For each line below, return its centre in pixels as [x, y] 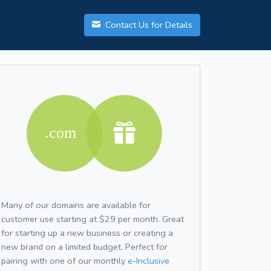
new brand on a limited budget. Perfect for [84, 247]
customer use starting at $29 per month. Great [93, 219]
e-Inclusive [149, 260]
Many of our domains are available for [76, 205]
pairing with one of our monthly [64, 260]
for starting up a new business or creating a [87, 233]
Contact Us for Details [148, 25]
